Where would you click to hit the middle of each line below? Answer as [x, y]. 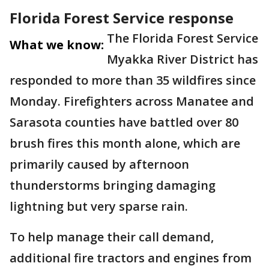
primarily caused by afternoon [99, 164]
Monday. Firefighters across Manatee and [132, 101]
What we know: [57, 45]
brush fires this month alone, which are [125, 143]
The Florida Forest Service [183, 38]
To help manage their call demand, [112, 237]
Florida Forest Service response [122, 18]
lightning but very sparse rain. [99, 206]
